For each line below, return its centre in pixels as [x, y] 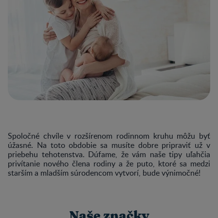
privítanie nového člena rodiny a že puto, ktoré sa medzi [109, 163]
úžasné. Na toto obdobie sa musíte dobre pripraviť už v [109, 145]
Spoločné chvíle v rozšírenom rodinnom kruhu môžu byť [109, 136]
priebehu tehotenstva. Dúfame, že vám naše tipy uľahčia [109, 154]
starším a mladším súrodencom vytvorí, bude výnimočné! [104, 173]
